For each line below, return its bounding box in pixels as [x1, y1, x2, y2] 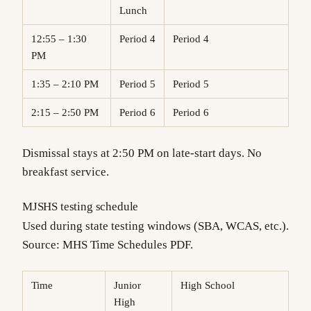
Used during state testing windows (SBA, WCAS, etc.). [22, 219, 289, 233]
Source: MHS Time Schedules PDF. [22, 238, 193, 252]
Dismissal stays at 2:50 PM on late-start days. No [22, 146, 262, 160]
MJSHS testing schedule [22, 200, 139, 214]
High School [188, 280, 235, 292]
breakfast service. [22, 165, 109, 178]
